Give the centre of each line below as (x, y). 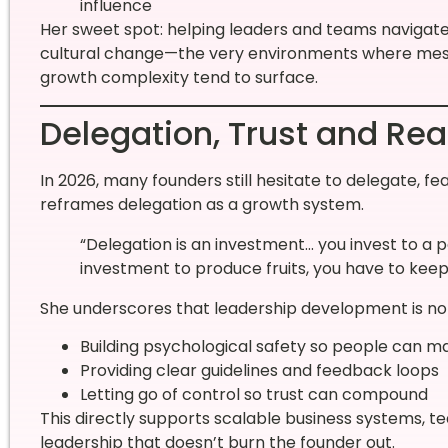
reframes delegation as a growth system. (201, 204)
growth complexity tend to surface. (178, 78)
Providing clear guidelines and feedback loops (259, 370)
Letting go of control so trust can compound (253, 394)
